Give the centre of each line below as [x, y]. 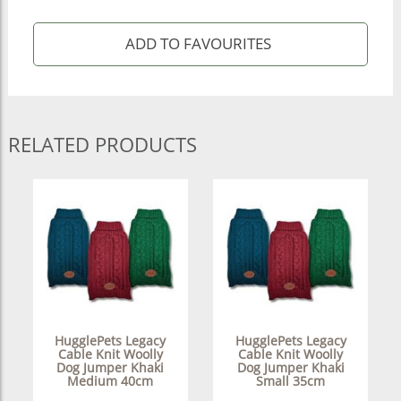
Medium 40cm [111, 380]
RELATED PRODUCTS [102, 144]
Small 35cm [291, 380]
